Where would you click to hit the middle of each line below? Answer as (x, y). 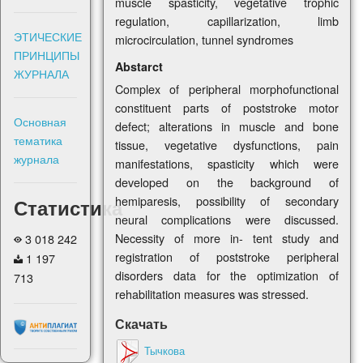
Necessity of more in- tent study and (227, 238)
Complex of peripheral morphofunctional (227, 89)
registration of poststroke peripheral (227, 257)
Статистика (68, 208)
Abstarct (139, 67)
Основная (40, 122)
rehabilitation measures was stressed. (212, 294)
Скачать (142, 324)
